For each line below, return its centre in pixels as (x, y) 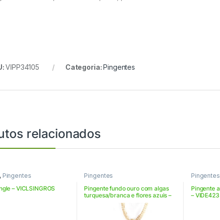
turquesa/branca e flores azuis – (128, 195)
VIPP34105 (23, 67)
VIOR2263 (98, 202)
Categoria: (84, 67)
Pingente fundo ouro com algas (126, 188)
